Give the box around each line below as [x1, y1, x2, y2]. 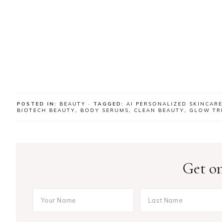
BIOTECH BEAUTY [17, 107, 75, 113]
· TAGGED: [88, 100, 126, 107]
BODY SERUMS [80, 107, 129, 113]
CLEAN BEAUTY [134, 107, 184, 113]
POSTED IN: [17, 100, 59, 107]
